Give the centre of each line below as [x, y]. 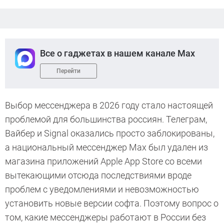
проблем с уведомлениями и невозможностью [102, 189]
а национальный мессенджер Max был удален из [106, 147]
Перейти [68, 71]
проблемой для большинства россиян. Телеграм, [106, 119]
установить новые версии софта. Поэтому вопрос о [112, 203]
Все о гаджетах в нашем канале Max [117, 53]
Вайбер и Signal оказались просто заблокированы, [110, 133]
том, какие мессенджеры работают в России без [105, 217]
